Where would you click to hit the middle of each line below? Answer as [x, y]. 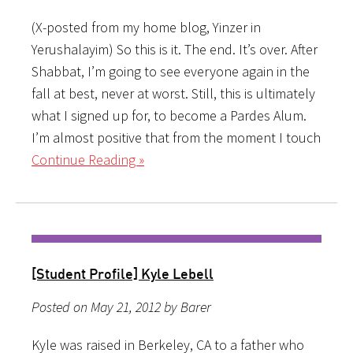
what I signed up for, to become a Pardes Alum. [169, 115]
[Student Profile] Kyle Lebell [123, 273]
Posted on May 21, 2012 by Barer [121, 307]
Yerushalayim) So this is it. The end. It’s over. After [175, 49]
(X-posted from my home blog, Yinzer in [146, 27]
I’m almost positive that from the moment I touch [176, 137]
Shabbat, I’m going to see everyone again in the [171, 71]
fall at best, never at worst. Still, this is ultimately [173, 93]
